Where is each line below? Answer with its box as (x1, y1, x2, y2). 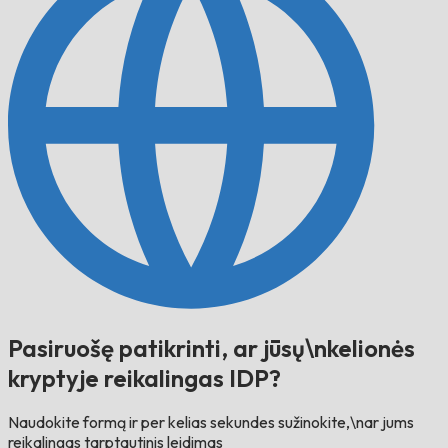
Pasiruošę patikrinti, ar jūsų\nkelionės (8, 332, 415, 363)
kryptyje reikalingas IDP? (8, 362, 281, 393)
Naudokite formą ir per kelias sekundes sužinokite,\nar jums (8, 412, 414, 433)
